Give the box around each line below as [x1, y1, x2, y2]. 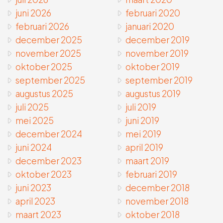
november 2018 [125, 196, 189, 207]
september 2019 [125, 75, 193, 86]
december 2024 [15, 128, 82, 140]
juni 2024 [15, 142, 52, 153]
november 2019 [125, 48, 189, 59]
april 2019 [125, 142, 164, 153]
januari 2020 [125, 21, 175, 32]
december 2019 [125, 34, 190, 46]
